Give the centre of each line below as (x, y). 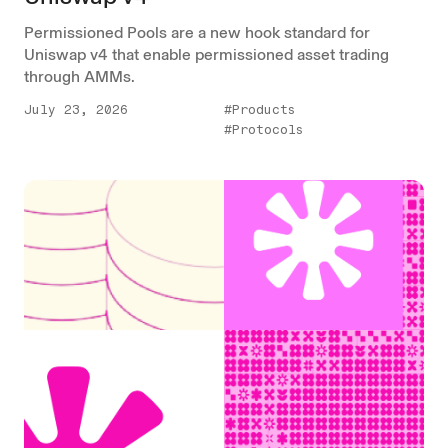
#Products (260, 109)
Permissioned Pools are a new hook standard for (197, 32)
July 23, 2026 (76, 109)
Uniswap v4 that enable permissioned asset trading (206, 54)
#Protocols (264, 129)
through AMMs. (79, 76)
